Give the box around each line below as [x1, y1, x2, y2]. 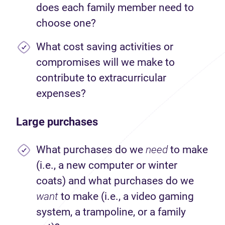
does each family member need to [36, 2, 194, 14]
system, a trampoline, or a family [36, 206, 186, 218]
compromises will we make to [36, 56, 175, 68]
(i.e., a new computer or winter [36, 159, 177, 171]
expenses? [36, 87, 88, 99]
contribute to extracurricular [36, 72, 166, 84]
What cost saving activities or [36, 41, 173, 53]
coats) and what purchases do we [36, 175, 194, 187]
